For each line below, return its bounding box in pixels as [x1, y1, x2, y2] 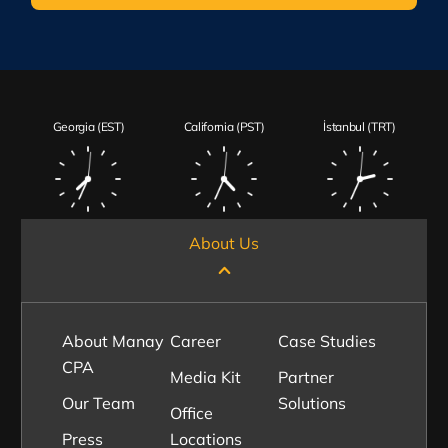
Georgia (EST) [52, 119, 125, 134]
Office [169, 403, 213, 423]
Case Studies [278, 331, 377, 351]
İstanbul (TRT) [323, 119, 396, 134]
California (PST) [183, 119, 265, 134]
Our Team [61, 393, 135, 413]
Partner [278, 367, 335, 387]
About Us [189, 233, 259, 253]
